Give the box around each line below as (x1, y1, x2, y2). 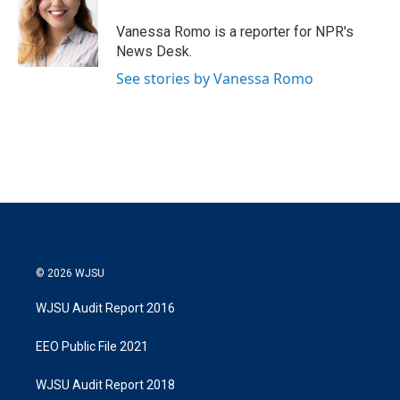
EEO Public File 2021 (36, 339, 148, 354)
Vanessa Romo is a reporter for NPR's (116, 23, 354, 41)
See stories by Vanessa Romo (116, 69, 313, 89)
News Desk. (116, 43, 192, 61)
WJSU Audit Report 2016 (36, 301, 175, 316)
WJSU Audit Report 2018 (36, 378, 175, 393)
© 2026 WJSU (36, 267, 104, 280)
